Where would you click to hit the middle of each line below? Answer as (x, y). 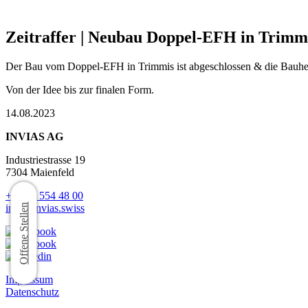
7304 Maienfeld (40, 172)
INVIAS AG (34, 136)
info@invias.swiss (45, 208)
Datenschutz (32, 291)
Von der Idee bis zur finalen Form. (80, 89)
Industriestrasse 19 (45, 159)
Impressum (29, 279)
